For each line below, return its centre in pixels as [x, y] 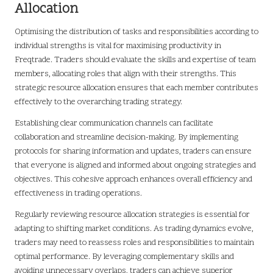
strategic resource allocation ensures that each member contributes [136, 88]
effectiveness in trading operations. [78, 193]
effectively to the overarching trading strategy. [98, 102]
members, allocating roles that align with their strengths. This [126, 74]
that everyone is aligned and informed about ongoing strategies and [135, 165]
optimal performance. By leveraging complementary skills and [124, 257]
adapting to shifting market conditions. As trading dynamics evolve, [134, 229]
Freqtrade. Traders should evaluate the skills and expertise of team [135, 60]
